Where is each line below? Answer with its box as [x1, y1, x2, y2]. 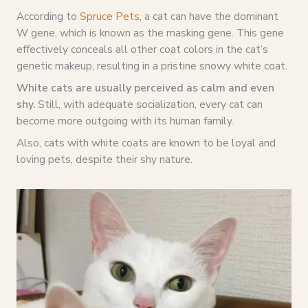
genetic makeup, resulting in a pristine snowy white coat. [16, 58, 287, 74]
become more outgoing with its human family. [16, 113, 234, 128]
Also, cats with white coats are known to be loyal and [16, 135, 276, 150]
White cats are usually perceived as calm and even [16, 80, 274, 95]
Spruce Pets [79, 9, 140, 24]
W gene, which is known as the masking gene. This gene [16, 25, 284, 41]
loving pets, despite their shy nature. [16, 151, 192, 166]
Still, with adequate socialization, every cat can [34, 96, 263, 111]
